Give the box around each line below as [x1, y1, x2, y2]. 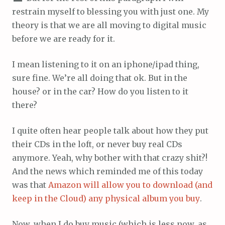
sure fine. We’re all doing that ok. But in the [12, 72, 187, 83]
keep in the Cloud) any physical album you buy [12, 193, 200, 203]
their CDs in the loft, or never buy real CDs [12, 139, 182, 149]
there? [12, 99, 37, 110]
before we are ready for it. [12, 33, 115, 44]
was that [12, 179, 48, 190]
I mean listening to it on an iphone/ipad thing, [12, 59, 199, 69]
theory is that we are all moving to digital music [12, 20, 206, 30]
